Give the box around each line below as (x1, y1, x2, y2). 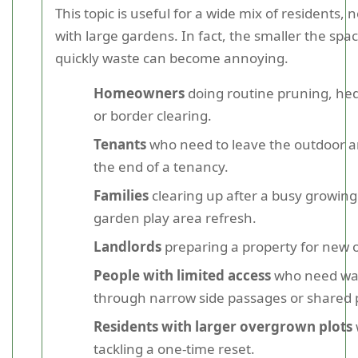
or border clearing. (93, 106, 212, 125)
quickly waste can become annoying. (55, 49, 288, 67)
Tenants (93, 135, 146, 153)
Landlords (93, 237, 161, 256)
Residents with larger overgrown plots (93, 317, 352, 336)
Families (93, 186, 149, 205)
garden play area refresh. (93, 209, 257, 227)
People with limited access (93, 266, 271, 284)
